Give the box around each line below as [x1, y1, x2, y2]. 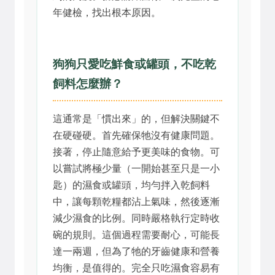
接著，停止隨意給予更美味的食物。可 [53, 146, 220, 157]
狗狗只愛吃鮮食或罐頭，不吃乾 [53, 57, 216, 71]
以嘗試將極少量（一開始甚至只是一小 [53, 163, 220, 174]
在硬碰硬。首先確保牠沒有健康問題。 [53, 130, 220, 141]
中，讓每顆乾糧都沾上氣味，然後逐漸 [53, 196, 220, 207]
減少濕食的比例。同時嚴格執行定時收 [53, 212, 220, 223]
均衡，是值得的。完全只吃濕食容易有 [53, 262, 220, 273]
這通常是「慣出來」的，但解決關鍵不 [53, 113, 220, 124]
